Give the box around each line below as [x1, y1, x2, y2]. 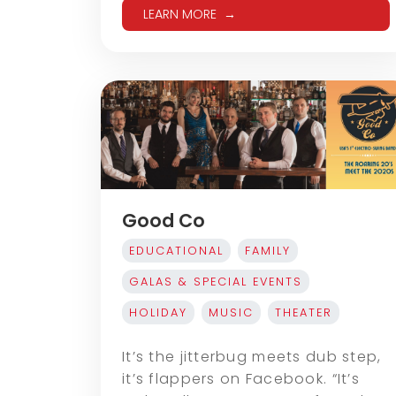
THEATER [275, 304, 332, 320]
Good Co [122, 207, 205, 233]
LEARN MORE [143, 4, 217, 23]
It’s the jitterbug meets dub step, [122, 346, 382, 367]
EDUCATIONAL [129, 242, 224, 258]
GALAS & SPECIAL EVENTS [129, 273, 302, 289]
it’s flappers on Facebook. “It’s [122, 368, 360, 389]
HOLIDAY [129, 304, 187, 320]
